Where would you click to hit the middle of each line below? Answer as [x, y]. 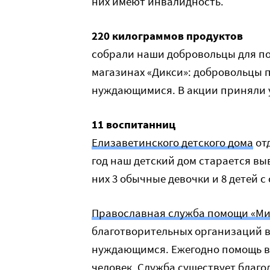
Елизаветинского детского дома [172, 142]
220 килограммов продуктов [167, 36]
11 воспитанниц [133, 124]
